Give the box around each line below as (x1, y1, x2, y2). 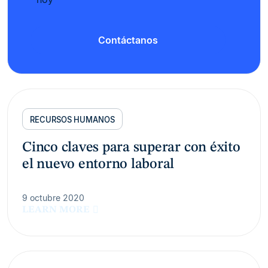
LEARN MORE (22, 205, 90, 215)
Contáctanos (98, 33, 158, 46)
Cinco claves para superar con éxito (22, 141, 240, 156)
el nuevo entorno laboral (22, 157, 175, 172)
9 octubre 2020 (22, 193, 84, 203)
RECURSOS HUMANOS (30, 114, 115, 124)
